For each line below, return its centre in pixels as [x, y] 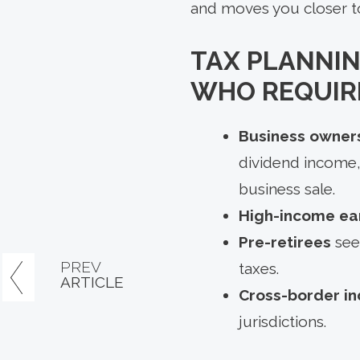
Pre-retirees [285, 242]
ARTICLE [92, 282]
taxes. [259, 269]
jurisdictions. [282, 322]
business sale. [287, 189]
